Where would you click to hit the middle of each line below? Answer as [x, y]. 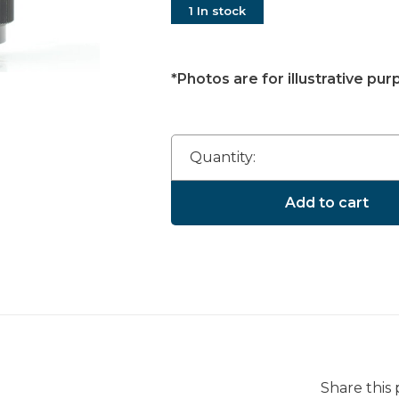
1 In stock [217, 11]
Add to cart [326, 203]
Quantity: [222, 157]
